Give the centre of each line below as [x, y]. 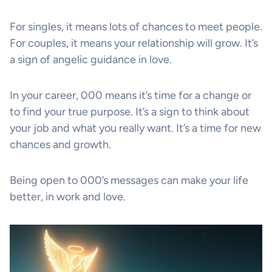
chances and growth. [60, 144]
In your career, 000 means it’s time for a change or [131, 95]
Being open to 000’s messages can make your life [129, 180]
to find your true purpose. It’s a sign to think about [130, 111]
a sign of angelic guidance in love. [91, 59]
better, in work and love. [68, 196]
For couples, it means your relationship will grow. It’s [134, 43]
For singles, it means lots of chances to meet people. [136, 26]
